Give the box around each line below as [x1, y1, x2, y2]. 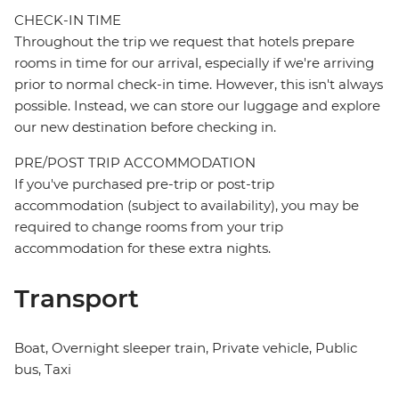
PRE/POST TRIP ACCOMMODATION [14, 154, 256, 172]
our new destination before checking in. [14, 118, 276, 136]
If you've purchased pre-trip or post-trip [14, 175, 274, 193]
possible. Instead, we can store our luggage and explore [14, 97, 380, 115]
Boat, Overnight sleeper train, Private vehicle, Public [14, 339, 357, 357]
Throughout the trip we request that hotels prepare [14, 33, 354, 51]
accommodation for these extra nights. [14, 240, 271, 257]
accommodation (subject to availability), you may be [14, 197, 359, 215]
